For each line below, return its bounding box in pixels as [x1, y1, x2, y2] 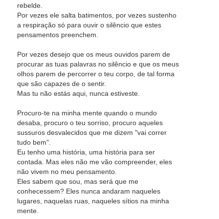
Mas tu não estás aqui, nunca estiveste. [17, 89, 140, 97]
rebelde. [17, 1, 43, 9]
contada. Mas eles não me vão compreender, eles [17, 158, 172, 166]
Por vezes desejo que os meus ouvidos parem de [17, 50, 170, 58]
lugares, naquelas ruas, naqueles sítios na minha [17, 197, 169, 205]
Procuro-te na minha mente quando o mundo [17, 109, 157, 117]
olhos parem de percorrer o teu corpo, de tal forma [17, 70, 175, 78]
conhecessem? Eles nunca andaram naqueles [17, 187, 160, 195]
